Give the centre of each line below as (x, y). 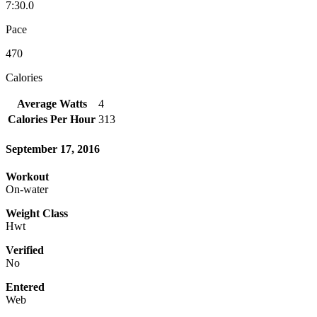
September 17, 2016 (53, 149)
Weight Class (37, 214)
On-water (27, 190)
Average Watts (52, 103)
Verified (25, 250)
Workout (27, 177)
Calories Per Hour (52, 119)
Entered (25, 287)
